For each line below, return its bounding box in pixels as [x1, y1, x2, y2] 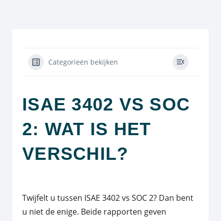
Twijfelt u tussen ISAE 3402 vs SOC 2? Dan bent [22, 192, 193, 203]
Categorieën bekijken [48, 57, 118, 67]
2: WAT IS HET [22, 118, 151, 139]
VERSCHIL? [22, 143, 129, 164]
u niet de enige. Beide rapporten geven [22, 206, 166, 217]
